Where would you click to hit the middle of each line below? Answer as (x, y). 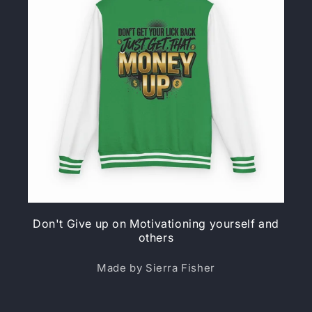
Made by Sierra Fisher (156, 268)
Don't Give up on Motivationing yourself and (156, 224)
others (156, 237)
